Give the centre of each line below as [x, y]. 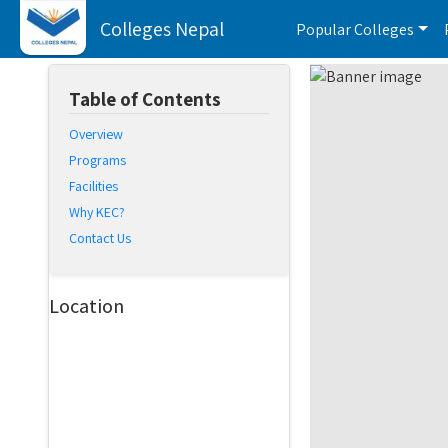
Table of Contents [145, 99]
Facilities [93, 186]
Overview [96, 134]
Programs [97, 160]
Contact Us [100, 238]
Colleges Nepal [162, 28]
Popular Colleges [355, 29]
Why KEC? [97, 212]
